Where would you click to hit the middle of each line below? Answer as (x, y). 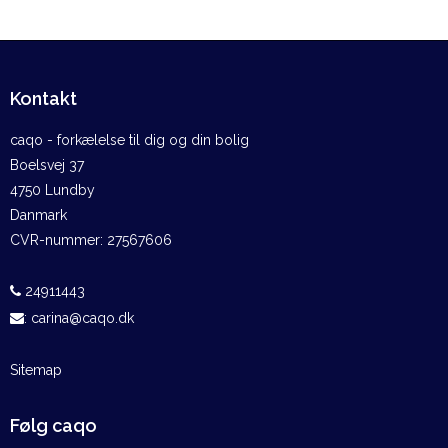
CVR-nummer (55, 240)
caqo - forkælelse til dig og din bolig (129, 140)
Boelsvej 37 (47, 165)
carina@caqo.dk (82, 318)
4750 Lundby (52, 190)
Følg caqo (53, 426)
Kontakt (43, 98)
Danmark (38, 215)
